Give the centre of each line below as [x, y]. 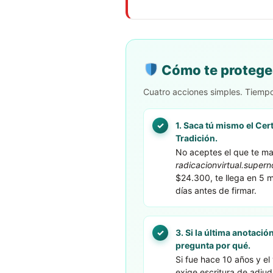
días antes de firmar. [216, 190]
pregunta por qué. [213, 245]
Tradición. [197, 138]
